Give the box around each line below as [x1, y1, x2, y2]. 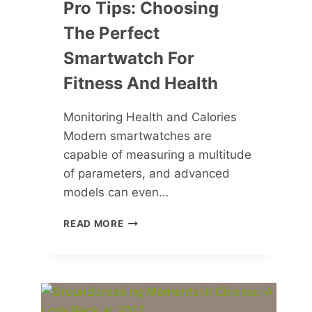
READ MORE [63, 218, 124, 230]
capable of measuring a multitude [63, 148, 252, 162]
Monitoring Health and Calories [63, 110, 237, 125]
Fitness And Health [63, 73, 219, 94]
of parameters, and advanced [63, 166, 231, 181]
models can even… [63, 185, 169, 200]
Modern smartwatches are [63, 129, 212, 143]
